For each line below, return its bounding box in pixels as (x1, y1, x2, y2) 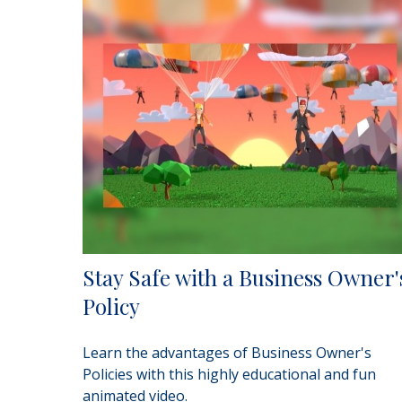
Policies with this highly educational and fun (83, 364, 376, 385)
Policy (83, 292, 140, 321)
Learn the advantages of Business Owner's (83, 343, 371, 363)
